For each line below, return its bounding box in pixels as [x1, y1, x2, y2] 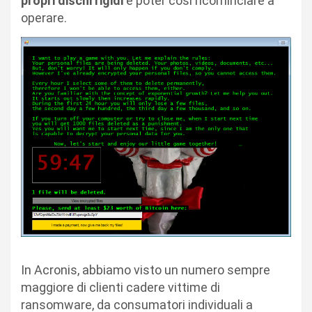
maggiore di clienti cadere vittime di [21, 280, 220, 295]
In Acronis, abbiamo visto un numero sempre [21, 263, 270, 278]
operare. [21, 10, 67, 25]
